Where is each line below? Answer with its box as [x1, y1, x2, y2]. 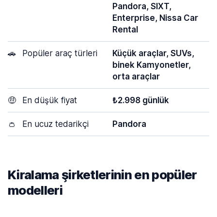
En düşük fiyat [20, 95, 77, 105]
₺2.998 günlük [112, 95, 169, 105]
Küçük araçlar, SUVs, [112, 48, 194, 58]
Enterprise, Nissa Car [112, 13, 198, 23]
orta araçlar [112, 72, 160, 81]
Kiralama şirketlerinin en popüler [8, 167, 197, 182]
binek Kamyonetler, [112, 60, 191, 70]
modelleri [8, 183, 62, 198]
